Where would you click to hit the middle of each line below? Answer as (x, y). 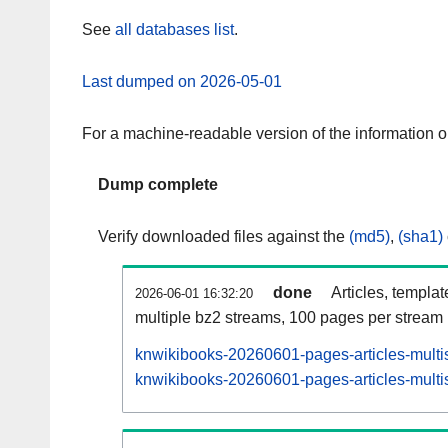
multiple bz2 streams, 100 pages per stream (289, 318)
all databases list (174, 30)
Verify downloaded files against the (223, 237)
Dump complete (158, 185)
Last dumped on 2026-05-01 (182, 81)
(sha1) (420, 237)
